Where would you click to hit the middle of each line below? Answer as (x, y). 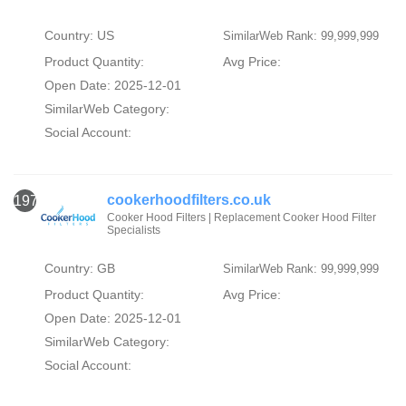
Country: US (79, 35)
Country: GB (79, 268)
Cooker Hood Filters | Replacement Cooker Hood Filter (242, 217)
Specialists (134, 230)
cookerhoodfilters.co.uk (189, 199)
